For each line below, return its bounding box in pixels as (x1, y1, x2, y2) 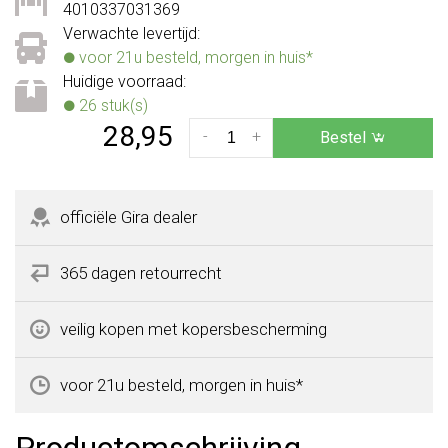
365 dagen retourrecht (60, 262, 222, 283)
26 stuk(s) (75, 95, 148, 115)
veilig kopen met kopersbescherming (60, 318, 327, 339)
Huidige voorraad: (63, 71, 186, 91)
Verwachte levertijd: (63, 23, 200, 43)
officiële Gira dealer (60, 206, 197, 227)
